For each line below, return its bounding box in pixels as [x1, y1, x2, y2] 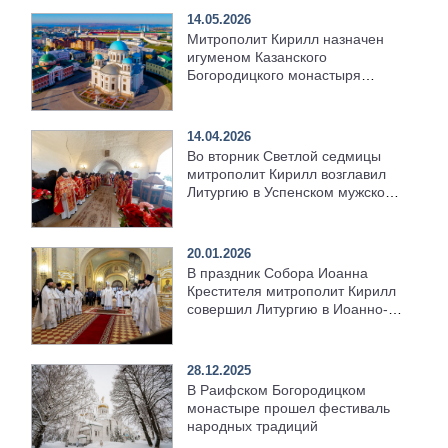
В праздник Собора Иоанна [187, 264, 369, 281]
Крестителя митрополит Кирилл [187, 282, 397, 299]
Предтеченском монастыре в [187, 318, 378, 335]
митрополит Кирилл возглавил [187, 165, 387, 182]
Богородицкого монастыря [187, 66, 362, 83]
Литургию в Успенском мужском [187, 183, 396, 200]
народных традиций [187, 417, 319, 434]
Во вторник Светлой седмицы [187, 147, 382, 164]
